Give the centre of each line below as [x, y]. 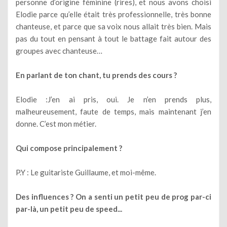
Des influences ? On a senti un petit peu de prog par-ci [113, 196]
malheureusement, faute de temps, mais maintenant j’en [113, 111]
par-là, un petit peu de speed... [69, 209]
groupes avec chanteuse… [59, 50]
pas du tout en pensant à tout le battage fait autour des [113, 38]
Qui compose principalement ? [69, 148]
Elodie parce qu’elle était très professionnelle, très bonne [113, 14]
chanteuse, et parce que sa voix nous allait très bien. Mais [113, 26]
